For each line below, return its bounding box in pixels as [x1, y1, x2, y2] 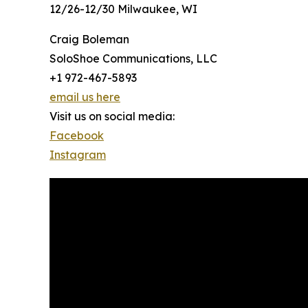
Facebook [49, 129, 104, 143]
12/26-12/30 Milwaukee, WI [49, 2, 197, 16]
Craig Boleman [49, 32, 129, 47]
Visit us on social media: [49, 109, 175, 124]
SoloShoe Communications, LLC [49, 52, 217, 66]
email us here [49, 90, 120, 104]
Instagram [49, 148, 106, 162]
